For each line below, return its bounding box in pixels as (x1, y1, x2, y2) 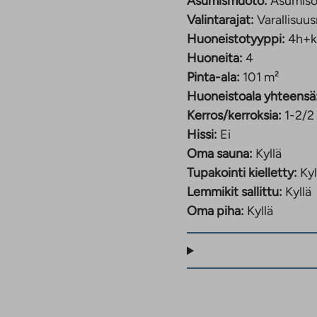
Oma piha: (187, 203, 244, 219)
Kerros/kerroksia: (187, 108, 282, 124)
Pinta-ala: (187, 69, 240, 86)
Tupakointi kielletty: (187, 165, 297, 181)
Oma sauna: (187, 146, 253, 162)
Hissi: (187, 127, 217, 143)
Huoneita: (187, 50, 243, 67)
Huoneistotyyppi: (187, 31, 285, 47)
